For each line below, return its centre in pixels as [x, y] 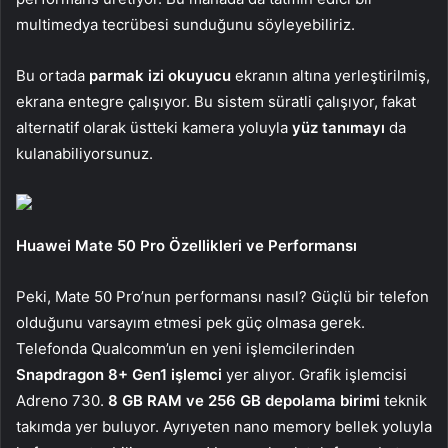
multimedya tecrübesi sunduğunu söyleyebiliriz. [185, 25]
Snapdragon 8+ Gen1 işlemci [119, 375]
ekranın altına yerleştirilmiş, [330, 76]
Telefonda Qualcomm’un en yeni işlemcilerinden [185, 349]
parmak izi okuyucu [160, 76]
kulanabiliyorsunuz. [84, 154]
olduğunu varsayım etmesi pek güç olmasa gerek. [190, 323]
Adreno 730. [62, 401]
